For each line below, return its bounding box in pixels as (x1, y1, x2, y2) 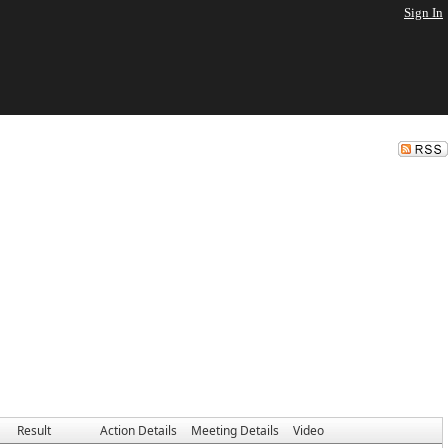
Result (17, 422, 51, 439)
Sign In (404, 5, 443, 20)
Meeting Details (191, 422, 279, 439)
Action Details (100, 422, 177, 439)
